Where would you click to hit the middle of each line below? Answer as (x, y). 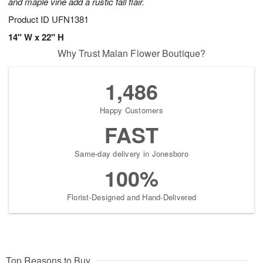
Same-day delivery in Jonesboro (131, 154)
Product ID (30, 19)
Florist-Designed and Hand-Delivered (131, 197)
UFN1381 (70, 19)
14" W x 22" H (36, 37)
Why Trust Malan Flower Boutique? (131, 53)
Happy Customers (131, 110)
